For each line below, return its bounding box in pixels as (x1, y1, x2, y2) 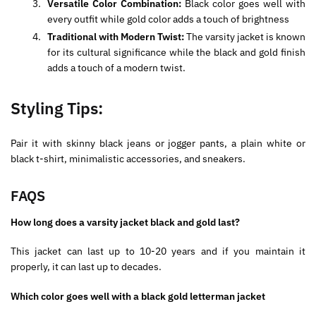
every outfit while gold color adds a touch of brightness (47, 13, 289, 26)
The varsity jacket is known (186, 30, 305, 44)
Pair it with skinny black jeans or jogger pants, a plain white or (11, 137, 305, 150)
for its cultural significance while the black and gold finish (47, 46, 305, 59)
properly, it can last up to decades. (11, 260, 162, 274)
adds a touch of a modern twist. (47, 61, 186, 75)
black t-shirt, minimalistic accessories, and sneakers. (11, 152, 245, 166)
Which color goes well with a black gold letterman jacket (11, 289, 265, 303)
